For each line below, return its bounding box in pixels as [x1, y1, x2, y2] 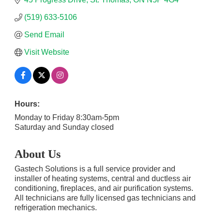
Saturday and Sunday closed [15, 123, 114, 132]
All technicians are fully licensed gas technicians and [15, 194, 196, 202]
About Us [15, 148, 61, 161]
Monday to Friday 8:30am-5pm [15, 113, 119, 122]
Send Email [24, 31, 64, 39]
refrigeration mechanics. [15, 203, 97, 212]
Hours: [15, 100, 40, 108]
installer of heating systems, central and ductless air [15, 174, 191, 183]
